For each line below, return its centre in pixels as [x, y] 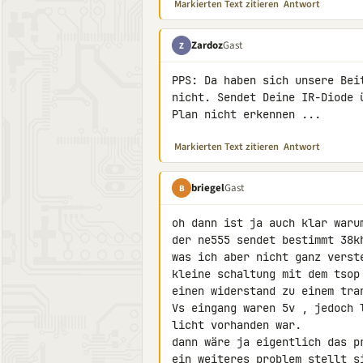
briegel [208, 188]
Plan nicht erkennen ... [246, 114]
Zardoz [207, 45]
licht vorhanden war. [237, 325]
